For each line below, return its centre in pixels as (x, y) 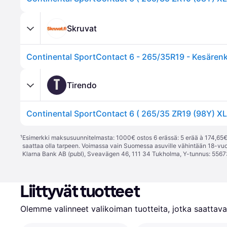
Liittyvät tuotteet (80, 192)
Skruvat (82, 28)
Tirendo (82, 85)
